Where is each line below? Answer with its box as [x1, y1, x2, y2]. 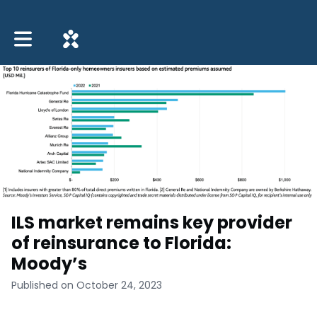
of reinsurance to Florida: [11, 231, 231, 255]
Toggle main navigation [13, 26, 131, 41]
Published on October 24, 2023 [11, 277, 162, 292]
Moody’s [11, 251, 87, 275]
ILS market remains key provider [11, 210, 292, 234]
